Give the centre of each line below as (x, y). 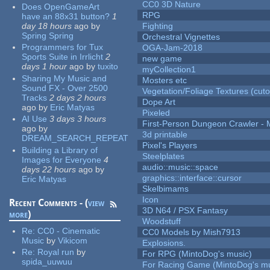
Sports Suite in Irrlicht (63, 57)
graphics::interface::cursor (192, 178)
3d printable (165, 135)
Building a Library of (60, 150)
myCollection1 (169, 70)
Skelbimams (166, 189)
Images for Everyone (62, 159)
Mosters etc (165, 80)
